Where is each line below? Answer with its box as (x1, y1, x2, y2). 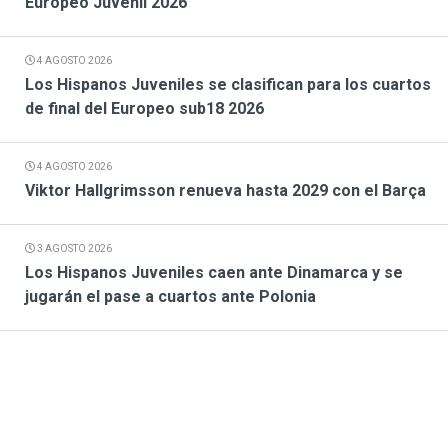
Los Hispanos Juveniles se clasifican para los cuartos (25, 75, 431, 95)
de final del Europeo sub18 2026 (25, 99, 264, 119)
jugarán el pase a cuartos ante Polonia (25, 287, 316, 307)
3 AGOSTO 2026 (35, 243, 112, 255)
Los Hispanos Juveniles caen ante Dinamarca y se (25, 263, 403, 283)
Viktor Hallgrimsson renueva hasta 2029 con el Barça (25, 181, 426, 201)
